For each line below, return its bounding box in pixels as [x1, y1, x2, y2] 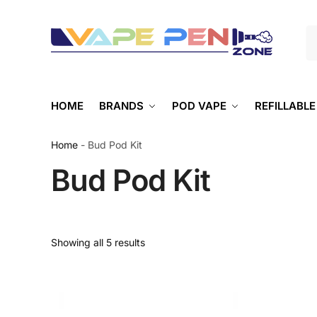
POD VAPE [172, 99, 226, 113]
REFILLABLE [255, 99, 316, 113]
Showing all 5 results [51, 236, 145, 248]
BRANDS [99, 99, 144, 113]
